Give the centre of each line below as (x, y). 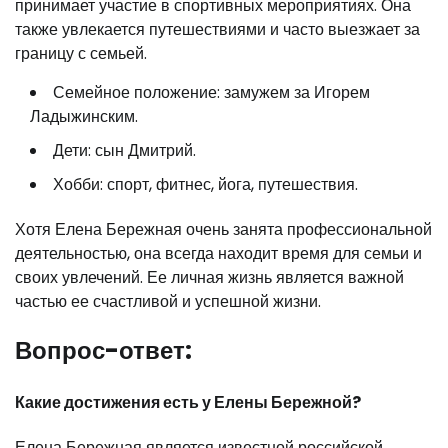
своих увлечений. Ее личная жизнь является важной (209, 277)
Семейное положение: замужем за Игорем (211, 92)
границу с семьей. (81, 53)
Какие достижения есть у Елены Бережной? (188, 402)
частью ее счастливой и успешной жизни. (168, 301)
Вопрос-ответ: (103, 351)
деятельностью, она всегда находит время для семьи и (218, 253)
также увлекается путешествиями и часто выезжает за (217, 29)
